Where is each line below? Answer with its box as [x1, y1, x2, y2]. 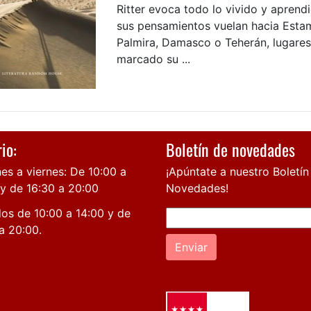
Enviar [175, 239, 208, 254]
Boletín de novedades [166, 136, 295, 162]
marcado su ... [116, 51, 190, 66]
